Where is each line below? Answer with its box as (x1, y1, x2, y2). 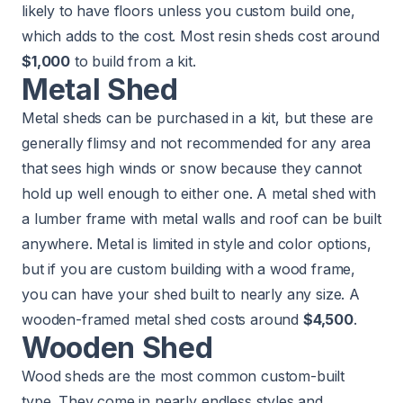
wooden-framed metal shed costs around (22, 309, 303, 328)
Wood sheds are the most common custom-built (22, 366, 345, 385)
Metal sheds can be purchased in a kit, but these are (22, 108, 373, 127)
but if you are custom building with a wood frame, (22, 259, 356, 278)
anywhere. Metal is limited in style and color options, (22, 234, 372, 253)
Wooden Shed (22, 329, 213, 365)
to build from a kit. (70, 51, 196, 70)
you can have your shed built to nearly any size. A (22, 284, 360, 303)
